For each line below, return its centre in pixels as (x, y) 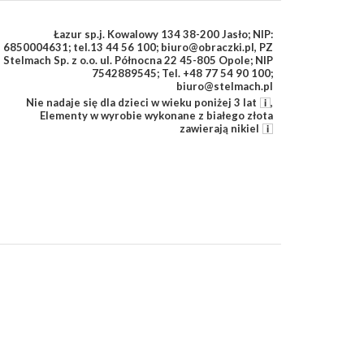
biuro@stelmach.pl (225, 86)
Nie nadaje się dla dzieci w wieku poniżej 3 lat (141, 102)
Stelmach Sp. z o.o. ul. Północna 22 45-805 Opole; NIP (138, 60)
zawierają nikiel (219, 128)
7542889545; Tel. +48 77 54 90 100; (182, 73)
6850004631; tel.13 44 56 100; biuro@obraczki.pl (129, 47)
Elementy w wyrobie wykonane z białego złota (156, 115)
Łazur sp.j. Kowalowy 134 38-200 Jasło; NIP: (163, 34)
